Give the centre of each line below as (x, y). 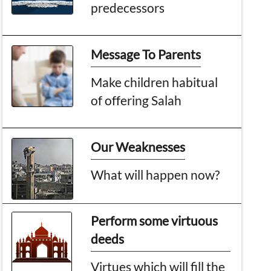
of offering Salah (136, 100)
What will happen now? (155, 174)
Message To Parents (146, 54)
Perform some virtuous (155, 220)
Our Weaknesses (138, 146)
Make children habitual (155, 82)
